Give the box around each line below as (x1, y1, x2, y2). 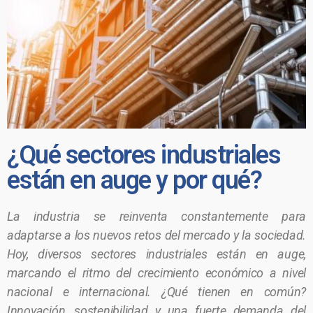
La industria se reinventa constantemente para (7, 209, 306, 224)
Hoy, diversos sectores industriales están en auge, (7, 247, 306, 261)
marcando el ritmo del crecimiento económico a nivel (7, 265, 306, 280)
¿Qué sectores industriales (7, 140, 281, 170)
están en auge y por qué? (7, 166, 262, 195)
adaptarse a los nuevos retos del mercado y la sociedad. (7, 228, 306, 242)
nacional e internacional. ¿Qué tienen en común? (7, 284, 306, 299)
